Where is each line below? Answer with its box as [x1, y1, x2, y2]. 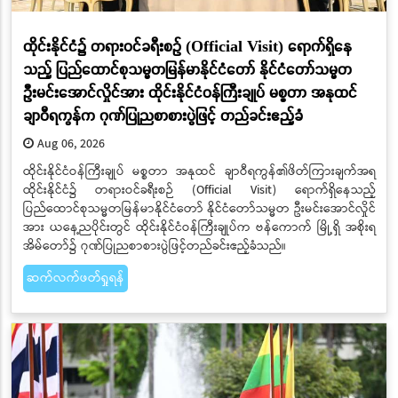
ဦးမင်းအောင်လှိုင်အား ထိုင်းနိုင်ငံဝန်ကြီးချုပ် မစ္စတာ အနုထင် [22, 81, 357, 102]
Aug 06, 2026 [33, 134, 105, 155]
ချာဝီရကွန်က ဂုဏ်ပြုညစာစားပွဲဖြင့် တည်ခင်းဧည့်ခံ [22, 104, 303, 125]
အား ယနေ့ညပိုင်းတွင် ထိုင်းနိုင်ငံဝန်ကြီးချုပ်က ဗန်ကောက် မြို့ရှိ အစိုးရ [22, 218, 376, 238]
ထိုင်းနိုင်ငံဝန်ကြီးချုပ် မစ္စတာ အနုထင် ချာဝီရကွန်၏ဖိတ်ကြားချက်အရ [22, 162, 376, 182]
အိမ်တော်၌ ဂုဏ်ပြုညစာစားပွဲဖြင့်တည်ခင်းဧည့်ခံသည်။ [22, 236, 286, 257]
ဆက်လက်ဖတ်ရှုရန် [26, 268, 124, 289]
